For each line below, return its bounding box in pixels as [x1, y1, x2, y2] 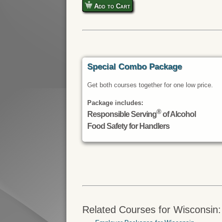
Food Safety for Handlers [87, 121, 170, 130]
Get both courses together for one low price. [87, 81, 214, 89]
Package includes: [87, 99, 144, 107]
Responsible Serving [87, 110, 157, 119]
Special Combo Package [87, 62, 182, 72]
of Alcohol [161, 110, 196, 119]
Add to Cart [92, 2, 131, 10]
